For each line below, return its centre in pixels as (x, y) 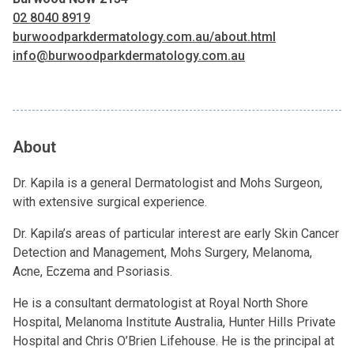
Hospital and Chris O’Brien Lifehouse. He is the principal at (173, 341)
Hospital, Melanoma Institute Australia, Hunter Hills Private (174, 322)
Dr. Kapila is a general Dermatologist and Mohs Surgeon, (168, 183)
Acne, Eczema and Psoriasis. (92, 271)
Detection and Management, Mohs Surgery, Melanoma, (162, 252)
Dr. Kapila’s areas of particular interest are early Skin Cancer (176, 233)
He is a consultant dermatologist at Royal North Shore (160, 303)
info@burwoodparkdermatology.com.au (129, 56)
